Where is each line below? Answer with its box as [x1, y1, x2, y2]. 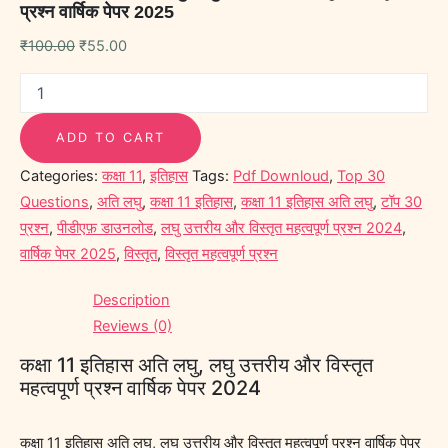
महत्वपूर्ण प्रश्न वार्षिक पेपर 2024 [20, 376, 261, 401]
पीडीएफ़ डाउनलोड [57, 219, 153, 238]
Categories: [20, 167, 102, 186]
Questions [20, 193, 89, 212]
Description [92, 291, 170, 310]
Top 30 [337, 167, 385, 186]
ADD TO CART [56, 130, 165, 146]
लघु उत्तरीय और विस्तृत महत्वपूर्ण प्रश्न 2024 [161, 219, 402, 238]
